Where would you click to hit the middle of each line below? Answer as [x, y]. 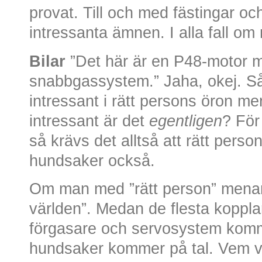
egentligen [186, 121]
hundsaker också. [92, 161]
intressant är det [89, 121]
